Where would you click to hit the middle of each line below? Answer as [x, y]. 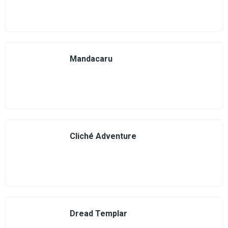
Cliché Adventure [103, 136]
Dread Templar [98, 213]
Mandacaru [91, 59]
